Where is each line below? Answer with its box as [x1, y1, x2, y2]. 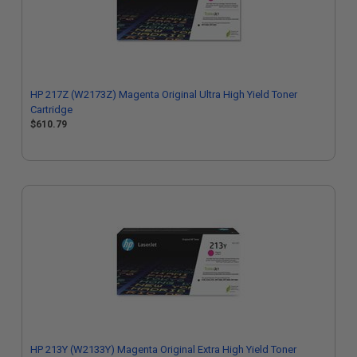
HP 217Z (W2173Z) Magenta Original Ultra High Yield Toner [30, 88, 297, 100]
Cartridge [30, 104, 73, 116]
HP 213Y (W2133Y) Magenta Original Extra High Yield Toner [30, 343, 296, 355]
